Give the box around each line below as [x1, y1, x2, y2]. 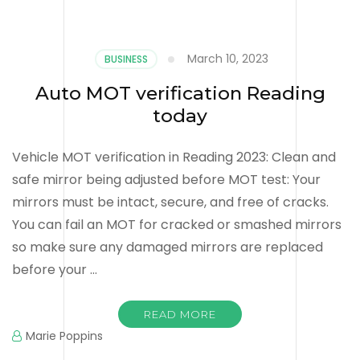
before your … [12, 260, 97, 279]
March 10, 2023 [186, 50, 268, 67]
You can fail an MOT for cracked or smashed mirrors [12, 215, 342, 234]
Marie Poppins [26, 327, 103, 344]
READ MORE [144, 307, 216, 321]
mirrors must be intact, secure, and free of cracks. [12, 192, 329, 211]
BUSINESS [104, 51, 148, 66]
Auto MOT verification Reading [35, 81, 325, 104]
